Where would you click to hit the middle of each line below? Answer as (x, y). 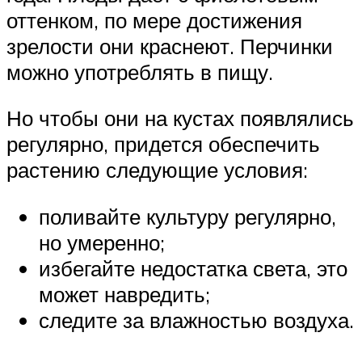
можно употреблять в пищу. (140, 72)
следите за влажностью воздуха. (196, 320)
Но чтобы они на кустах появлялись (180, 118)
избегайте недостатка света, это (193, 268)
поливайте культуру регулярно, (187, 216)
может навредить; (124, 294)
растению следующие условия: (157, 170)
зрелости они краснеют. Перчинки (170, 46)
